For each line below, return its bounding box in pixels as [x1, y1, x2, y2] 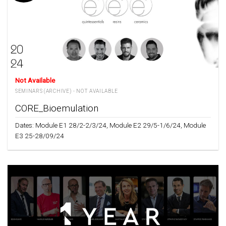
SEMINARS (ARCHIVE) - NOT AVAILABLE [15, 88, 119, 94]
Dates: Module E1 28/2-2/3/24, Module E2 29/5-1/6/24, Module [15, 121, 206, 130]
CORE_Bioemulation [15, 102, 98, 114]
